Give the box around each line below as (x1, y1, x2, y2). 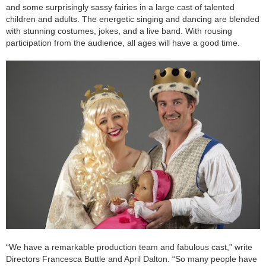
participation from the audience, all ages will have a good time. (6, 38, 240, 48)
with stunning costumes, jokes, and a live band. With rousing (6, 26, 232, 36)
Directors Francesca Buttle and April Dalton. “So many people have (6, 254, 257, 264)
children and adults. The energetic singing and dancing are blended (6, 14, 259, 24)
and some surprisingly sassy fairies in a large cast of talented (6, 2, 235, 12)
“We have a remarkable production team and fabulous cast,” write (6, 242, 252, 252)
